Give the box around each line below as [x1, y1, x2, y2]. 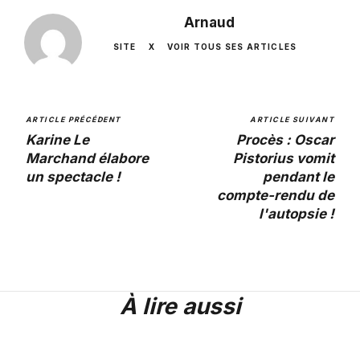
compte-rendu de [217, 186, 334, 203]
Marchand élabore [26, 149, 149, 166]
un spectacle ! [26, 168, 121, 185]
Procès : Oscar [236, 131, 334, 148]
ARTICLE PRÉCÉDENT [26, 114, 121, 124]
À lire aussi [119, 292, 241, 320]
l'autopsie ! [259, 205, 334, 222]
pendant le [263, 168, 334, 185]
